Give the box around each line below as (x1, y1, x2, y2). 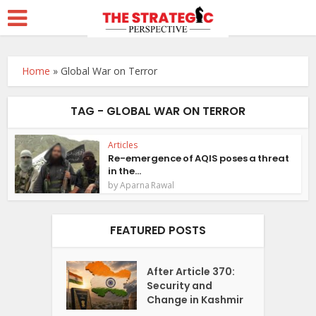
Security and (147, 278, 213, 293)
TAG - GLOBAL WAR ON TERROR (71, 103, 245, 119)
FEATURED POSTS (110, 221, 206, 238)
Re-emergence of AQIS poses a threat (108, 152, 290, 165)
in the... (108, 164, 142, 178)
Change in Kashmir (147, 292, 244, 307)
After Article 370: (147, 264, 236, 279)
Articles (108, 139, 138, 151)
